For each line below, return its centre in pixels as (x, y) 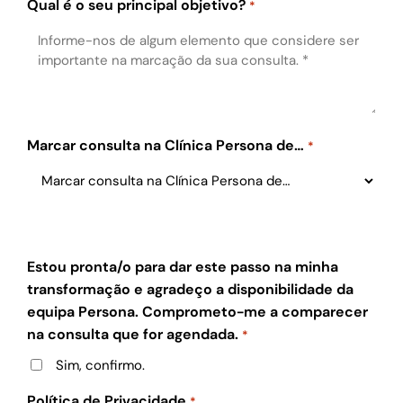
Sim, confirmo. (100, 365)
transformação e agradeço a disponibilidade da (191, 290)
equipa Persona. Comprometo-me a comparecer (198, 312)
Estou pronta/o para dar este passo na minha (183, 267)
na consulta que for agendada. (133, 335)
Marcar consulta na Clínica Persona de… (166, 146)
